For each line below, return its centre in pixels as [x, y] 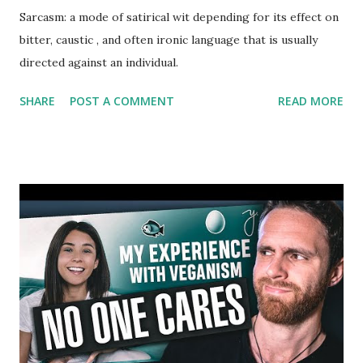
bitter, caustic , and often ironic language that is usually [169, 39]
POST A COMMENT [122, 100]
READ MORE [311, 100]
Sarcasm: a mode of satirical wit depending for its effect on [179, 17]
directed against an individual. [99, 62]
